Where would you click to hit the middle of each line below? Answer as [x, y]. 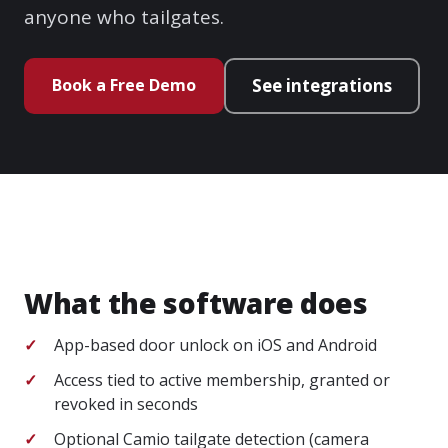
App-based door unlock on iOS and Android [215, 345]
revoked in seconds [126, 404]
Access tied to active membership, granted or [222, 380]
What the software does [196, 303]
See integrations [322, 85]
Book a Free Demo [124, 85]
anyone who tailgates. [124, 17]
